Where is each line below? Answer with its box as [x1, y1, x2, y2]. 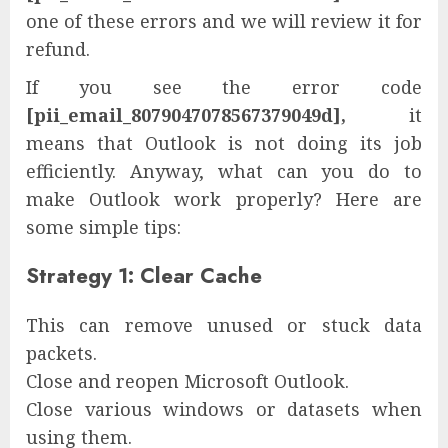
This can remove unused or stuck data [26, 312, 422, 337]
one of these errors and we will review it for [26, 9, 422, 34]
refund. [26, 37, 90, 62]
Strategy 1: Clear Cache [26, 260, 262, 292]
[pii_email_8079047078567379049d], [26, 103, 346, 128]
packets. [26, 340, 97, 365]
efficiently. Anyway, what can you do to [26, 159, 422, 184]
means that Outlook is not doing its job [26, 131, 422, 156]
